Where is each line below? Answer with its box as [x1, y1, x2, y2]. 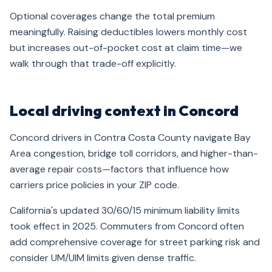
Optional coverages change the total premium [10, 10, 215, 22]
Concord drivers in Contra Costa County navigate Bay [10, 131, 251, 144]
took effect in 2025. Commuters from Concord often [10, 220, 244, 233]
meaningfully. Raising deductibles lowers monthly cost [10, 25, 247, 38]
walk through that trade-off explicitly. [10, 57, 176, 70]
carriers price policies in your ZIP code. [10, 178, 179, 191]
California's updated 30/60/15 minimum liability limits [10, 204, 240, 217]
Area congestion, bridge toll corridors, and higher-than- [10, 147, 258, 160]
